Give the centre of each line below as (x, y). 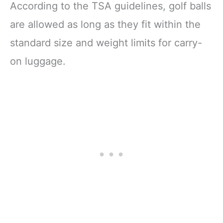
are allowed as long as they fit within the (105, 25)
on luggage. (38, 61)
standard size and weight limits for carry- (106, 43)
